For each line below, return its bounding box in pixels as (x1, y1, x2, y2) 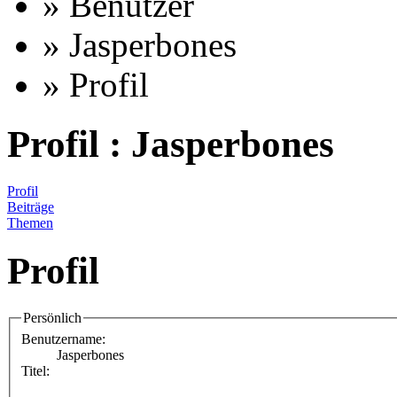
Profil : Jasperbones (7, 123, 334, 166)
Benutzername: (21, 331, 105, 346)
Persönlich (23, 310, 82, 326)
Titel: (21, 362, 50, 378)
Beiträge (7, 199, 54, 215)
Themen (7, 215, 53, 231)
